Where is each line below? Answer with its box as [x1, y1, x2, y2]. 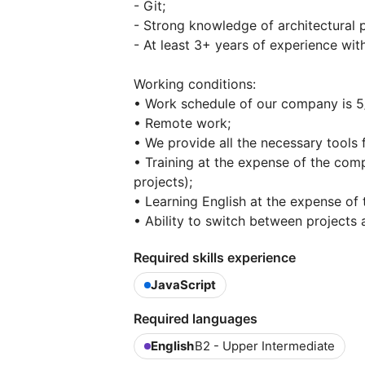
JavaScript [151, 277, 216, 293]
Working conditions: [134, 76, 256, 93]
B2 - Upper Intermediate [195, 338, 335, 354]
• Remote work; [134, 115, 231, 132]
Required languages [134, 310, 257, 328]
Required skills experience [134, 249, 296, 266]
